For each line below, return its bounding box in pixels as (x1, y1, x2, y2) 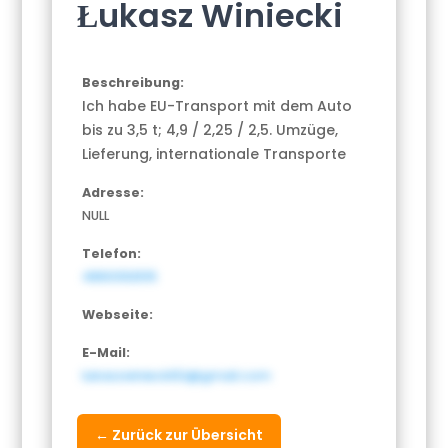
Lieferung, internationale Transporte (82, 144, 347, 165)
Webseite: (82, 306, 154, 324)
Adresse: (82, 184, 145, 202)
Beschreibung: (82, 74, 185, 92)
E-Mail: (82, 344, 131, 362)
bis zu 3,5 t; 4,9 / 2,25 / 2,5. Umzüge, (82, 120, 339, 141)
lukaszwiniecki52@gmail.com (82, 367, 272, 385)
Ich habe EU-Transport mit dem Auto (82, 96, 353, 117)
